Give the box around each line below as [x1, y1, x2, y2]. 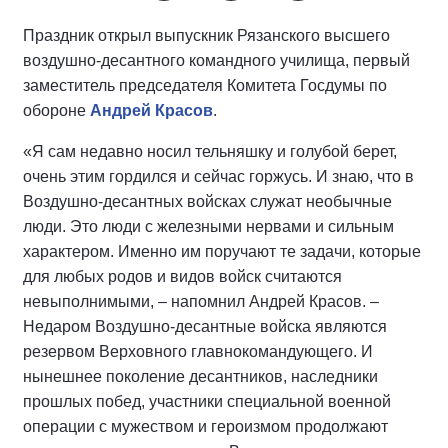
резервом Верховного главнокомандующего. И [23, 343, 373, 360]
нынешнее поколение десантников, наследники [23, 368, 378, 385]
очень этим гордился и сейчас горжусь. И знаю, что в [23, 168, 414, 185]
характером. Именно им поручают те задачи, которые [23, 243, 421, 260]
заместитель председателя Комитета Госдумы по [23, 77, 387, 94]
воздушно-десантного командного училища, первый [23, 52, 410, 69]
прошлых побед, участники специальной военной [23, 393, 391, 410]
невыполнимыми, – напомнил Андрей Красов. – [23, 293, 379, 310]
